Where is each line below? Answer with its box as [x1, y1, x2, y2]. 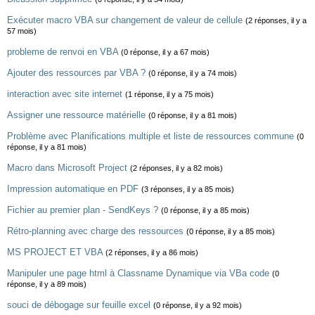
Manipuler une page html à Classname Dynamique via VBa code [7, 268, 269, 278]
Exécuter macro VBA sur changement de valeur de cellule [7, 15, 243, 25]
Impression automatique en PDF [7, 184, 139, 194]
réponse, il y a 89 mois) [7, 280, 86, 288]
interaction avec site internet [7, 89, 122, 99]
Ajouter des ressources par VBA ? [7, 67, 146, 78]
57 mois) [7, 27, 37, 35]
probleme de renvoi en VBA [7, 46, 118, 57]
